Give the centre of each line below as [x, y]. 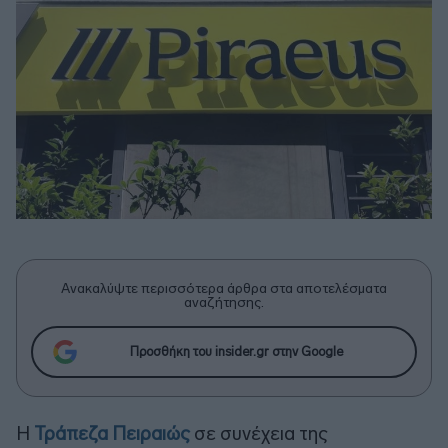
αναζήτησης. [224, 302]
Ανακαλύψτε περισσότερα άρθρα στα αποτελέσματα [224, 288]
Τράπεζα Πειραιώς [112, 433]
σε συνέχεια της [259, 433]
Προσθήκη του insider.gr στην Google [236, 352]
